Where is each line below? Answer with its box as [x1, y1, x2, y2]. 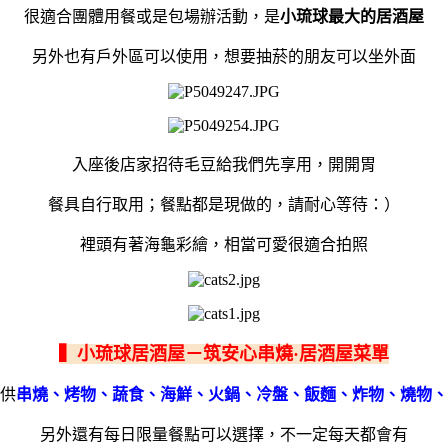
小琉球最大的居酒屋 [280, 7, 424, 25]
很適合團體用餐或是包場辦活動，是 [24, 7, 280, 25]
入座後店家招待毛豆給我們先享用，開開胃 [72, 155, 376, 173]
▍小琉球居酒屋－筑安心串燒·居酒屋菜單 [59, 343, 389, 364]
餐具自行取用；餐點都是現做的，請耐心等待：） [48, 195, 400, 213]
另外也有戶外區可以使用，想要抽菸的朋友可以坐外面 [32, 47, 416, 65]
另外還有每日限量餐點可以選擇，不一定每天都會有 [40, 425, 408, 443]
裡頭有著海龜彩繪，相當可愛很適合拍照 [80, 235, 368, 253]
